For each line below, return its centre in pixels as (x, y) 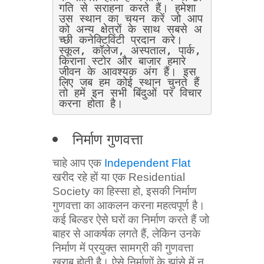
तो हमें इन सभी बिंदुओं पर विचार (130, 93)
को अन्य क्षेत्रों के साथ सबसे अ (131, 29)
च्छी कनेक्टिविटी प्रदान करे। (121, 40)
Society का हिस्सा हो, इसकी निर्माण (125, 192)
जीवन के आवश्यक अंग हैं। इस (128, 72)
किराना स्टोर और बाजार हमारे (122, 61)
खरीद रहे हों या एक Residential (119, 177)
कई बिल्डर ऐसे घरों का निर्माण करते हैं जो (131, 220)
